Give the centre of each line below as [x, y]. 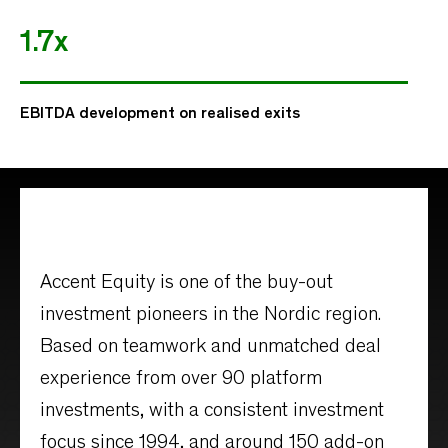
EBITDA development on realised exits [160, 114]
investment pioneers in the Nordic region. [210, 316]
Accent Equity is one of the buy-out [186, 284]
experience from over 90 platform [181, 380]
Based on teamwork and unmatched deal [210, 348]
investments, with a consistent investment [212, 412]
